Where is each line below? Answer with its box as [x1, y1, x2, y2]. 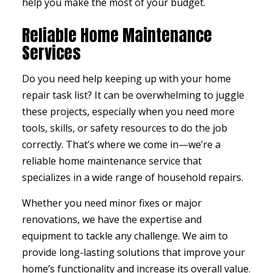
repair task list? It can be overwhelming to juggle [21, 88, 244, 102]
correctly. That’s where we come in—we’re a [21, 138, 221, 152]
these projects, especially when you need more [21, 105, 235, 119]
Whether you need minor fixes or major [21, 196, 202, 210]
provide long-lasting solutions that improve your [21, 246, 245, 260]
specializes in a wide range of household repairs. [21, 171, 243, 185]
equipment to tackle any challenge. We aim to [21, 229, 228, 243]
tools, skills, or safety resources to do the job [21, 121, 227, 135]
